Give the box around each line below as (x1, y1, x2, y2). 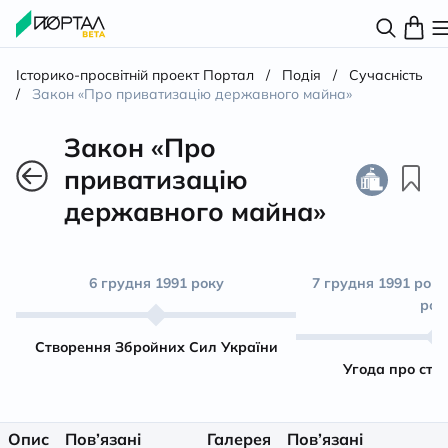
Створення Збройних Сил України (34, 338, 278, 356)
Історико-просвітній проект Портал (16, 66, 254, 84)
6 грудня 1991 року (88, 274, 224, 292)
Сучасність (349, 66, 423, 84)
